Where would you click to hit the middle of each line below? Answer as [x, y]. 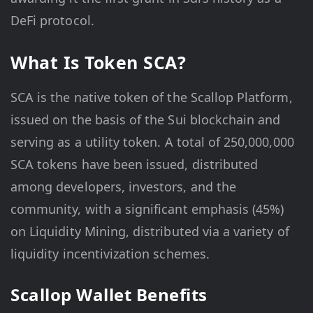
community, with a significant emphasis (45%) [147, 209]
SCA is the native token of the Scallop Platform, [152, 97]
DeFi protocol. [52, 21]
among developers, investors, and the [123, 187]
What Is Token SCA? [98, 63]
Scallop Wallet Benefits [109, 295]
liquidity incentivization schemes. [110, 254]
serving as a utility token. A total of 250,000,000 [152, 142]
